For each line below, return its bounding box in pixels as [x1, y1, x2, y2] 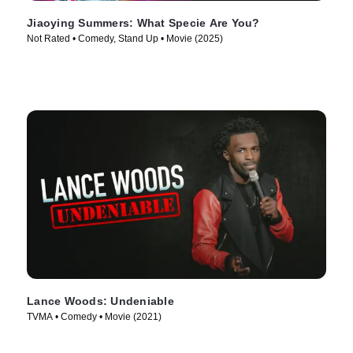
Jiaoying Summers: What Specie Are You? [27, 17, 260, 30]
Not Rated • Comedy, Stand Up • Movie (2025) [27, 33, 223, 45]
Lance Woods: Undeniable [27, 294, 174, 307]
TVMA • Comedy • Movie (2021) [27, 310, 162, 322]
